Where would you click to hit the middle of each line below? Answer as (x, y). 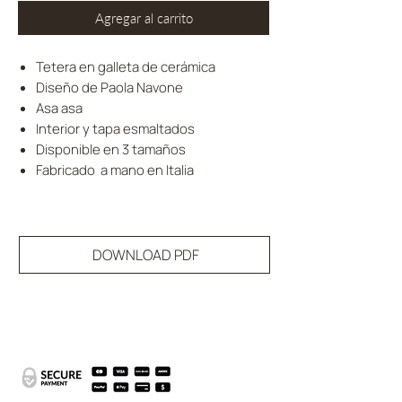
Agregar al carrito (144, 18)
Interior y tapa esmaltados (115, 129)
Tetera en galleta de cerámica (126, 67)
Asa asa (59, 108)
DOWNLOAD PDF (145, 255)
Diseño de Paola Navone (109, 87)
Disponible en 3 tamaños (111, 149)
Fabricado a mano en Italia (115, 170)
